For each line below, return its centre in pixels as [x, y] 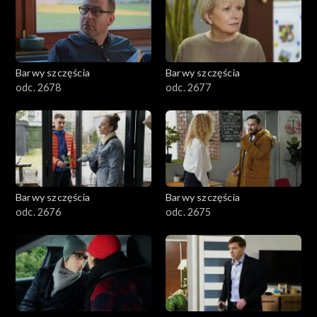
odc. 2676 [38, 212]
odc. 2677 [188, 87]
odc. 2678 [38, 87]
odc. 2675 [188, 212]
